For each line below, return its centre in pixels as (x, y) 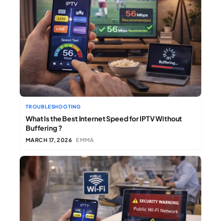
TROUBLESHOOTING (53, 106)
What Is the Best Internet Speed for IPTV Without (104, 118)
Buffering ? (44, 128)
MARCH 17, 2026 (49, 140)
